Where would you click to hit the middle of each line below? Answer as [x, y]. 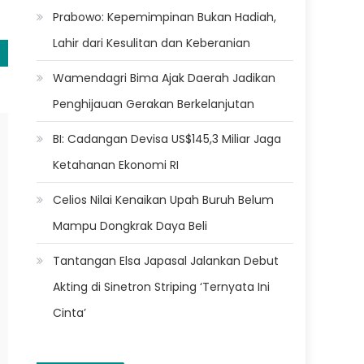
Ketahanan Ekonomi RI [116, 165]
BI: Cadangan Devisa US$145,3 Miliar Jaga [167, 139]
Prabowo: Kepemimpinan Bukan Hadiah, [165, 17]
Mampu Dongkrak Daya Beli [130, 225]
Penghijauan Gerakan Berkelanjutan [154, 104]
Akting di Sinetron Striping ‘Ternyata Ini [162, 286]
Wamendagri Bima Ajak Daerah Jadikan [165, 78]
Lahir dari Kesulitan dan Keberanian [152, 43]
